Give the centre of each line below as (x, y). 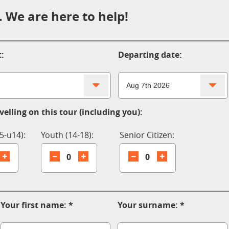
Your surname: (147, 205)
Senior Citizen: (147, 135)
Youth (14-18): (67, 135)
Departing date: (150, 55)
